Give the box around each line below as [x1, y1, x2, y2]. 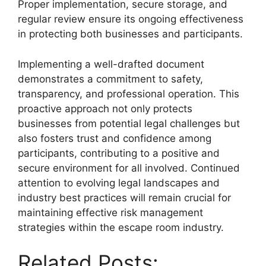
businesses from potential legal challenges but [18, 117, 240, 129]
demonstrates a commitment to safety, [18, 72, 203, 85]
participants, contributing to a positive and [18, 147, 220, 159]
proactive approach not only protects [18, 102, 192, 115]
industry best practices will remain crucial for [18, 191, 231, 204]
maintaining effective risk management [18, 206, 203, 218]
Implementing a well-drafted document [18, 58, 204, 70]
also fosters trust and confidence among [18, 132, 211, 144]
